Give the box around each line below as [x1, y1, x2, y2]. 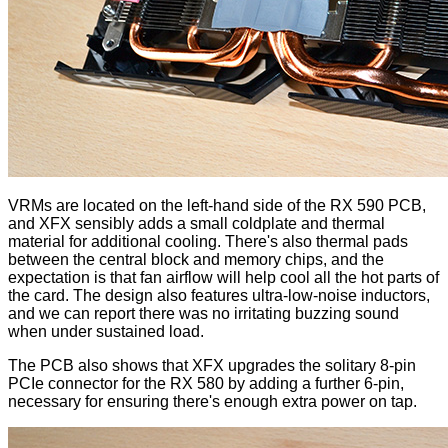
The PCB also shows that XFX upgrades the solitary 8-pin [8, 357, 416, 375]
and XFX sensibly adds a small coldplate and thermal [8, 215, 385, 233]
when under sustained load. [8, 323, 204, 341]
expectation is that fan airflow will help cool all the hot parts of [8, 269, 439, 287]
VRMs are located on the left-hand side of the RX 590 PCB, [8, 197, 426, 215]
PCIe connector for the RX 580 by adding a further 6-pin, [8, 375, 404, 393]
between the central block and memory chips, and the [8, 251, 384, 269]
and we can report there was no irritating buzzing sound [8, 305, 399, 323]
